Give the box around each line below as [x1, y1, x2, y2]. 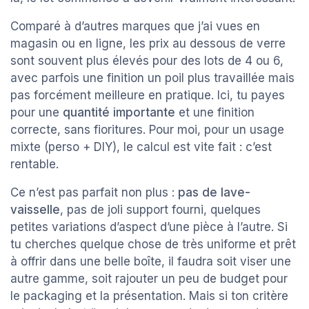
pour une [10, 106, 63, 120]
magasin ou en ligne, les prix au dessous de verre [10, 37, 286, 51]
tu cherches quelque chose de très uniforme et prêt [10, 237, 296, 252]
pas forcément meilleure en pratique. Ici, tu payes [10, 88, 285, 103]
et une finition [175, 106, 255, 120]
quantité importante [63, 106, 175, 120]
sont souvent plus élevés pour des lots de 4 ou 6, [10, 54, 283, 68]
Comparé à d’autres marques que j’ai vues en [10, 19, 260, 34]
